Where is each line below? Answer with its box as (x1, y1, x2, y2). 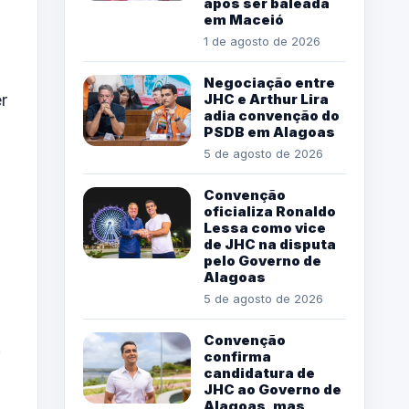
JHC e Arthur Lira (204, 90, 329, 109)
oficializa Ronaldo (204, 203, 336, 221)
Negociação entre (204, 74, 335, 92)
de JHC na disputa (204, 236, 336, 254)
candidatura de (204, 364, 315, 383)
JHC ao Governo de (204, 381, 341, 399)
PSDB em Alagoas (204, 123, 335, 142)
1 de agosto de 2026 (204, 34, 320, 49)
